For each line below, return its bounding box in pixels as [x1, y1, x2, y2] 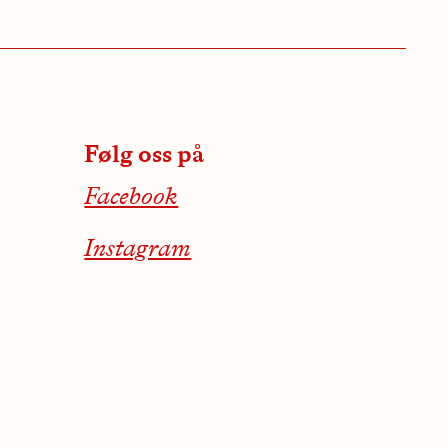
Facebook [84, 186, 179, 211]
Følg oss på [84, 144, 205, 169]
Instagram [84, 238, 192, 263]
